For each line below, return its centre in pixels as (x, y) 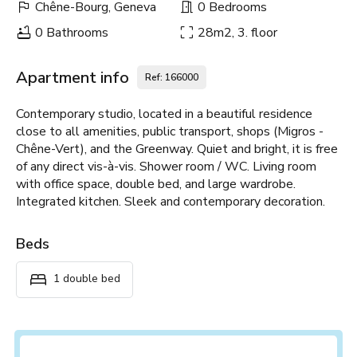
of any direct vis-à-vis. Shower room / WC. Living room (166, 167)
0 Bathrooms (70, 33)
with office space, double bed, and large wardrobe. (156, 184)
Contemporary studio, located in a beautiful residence (164, 114)
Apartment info (73, 77)
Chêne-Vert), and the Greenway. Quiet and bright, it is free (177, 149)
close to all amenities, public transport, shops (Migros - (170, 132)
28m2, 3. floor (236, 33)
